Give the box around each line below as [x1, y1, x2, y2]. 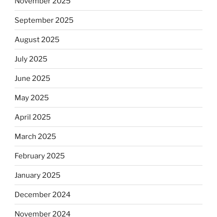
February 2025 [15, 151, 65, 160]
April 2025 [15, 112, 51, 122]
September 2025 [15, 15, 74, 25]
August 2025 [15, 35, 60, 44]
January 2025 [15, 170, 61, 180]
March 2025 [15, 132, 56, 141]
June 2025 [15, 74, 50, 83]
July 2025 [15, 54, 47, 63]
